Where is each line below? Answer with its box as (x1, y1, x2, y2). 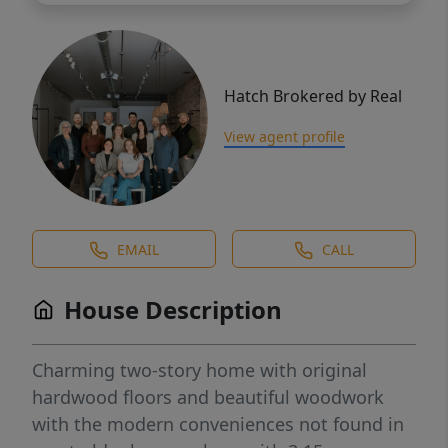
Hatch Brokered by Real (224, 85, 402, 108)
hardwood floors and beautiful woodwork (32, 385, 384, 410)
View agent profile (224, 127, 345, 147)
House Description (64, 293, 282, 327)
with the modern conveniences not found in (32, 412, 404, 437)
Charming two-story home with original (32, 358, 367, 383)
